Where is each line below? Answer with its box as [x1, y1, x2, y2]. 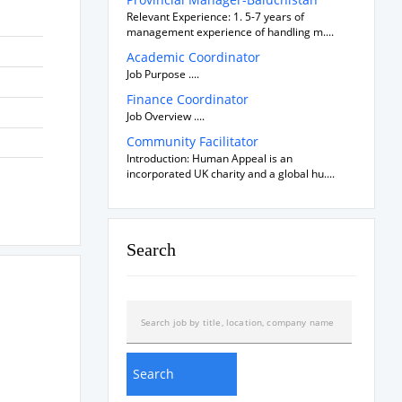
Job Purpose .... [126, 66, 199, 82]
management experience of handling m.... [126, 24, 334, 39]
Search [126, 240, 176, 259]
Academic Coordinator [126, 48, 260, 66]
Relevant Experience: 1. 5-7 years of [126, 9, 304, 24]
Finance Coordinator [126, 91, 249, 108]
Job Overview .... [126, 109, 205, 124]
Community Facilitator [126, 133, 258, 150]
